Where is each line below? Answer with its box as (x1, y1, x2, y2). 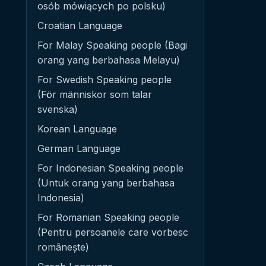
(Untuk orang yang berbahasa (37, 177, 175, 189)
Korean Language (37, 123, 117, 135)
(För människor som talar (37, 88, 152, 100)
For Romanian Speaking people (37, 211, 179, 223)
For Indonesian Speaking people (37, 162, 183, 174)
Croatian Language (37, 20, 122, 31)
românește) (37, 241, 89, 253)
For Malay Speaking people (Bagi (37, 39, 187, 51)
